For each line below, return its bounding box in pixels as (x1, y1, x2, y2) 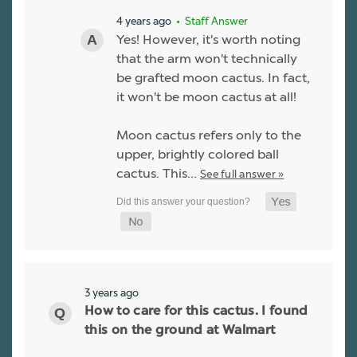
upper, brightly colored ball (116, 146, 279, 162)
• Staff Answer (174, 14, 248, 27)
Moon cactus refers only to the (116, 127, 301, 143)
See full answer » (200, 167, 284, 180)
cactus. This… (116, 165, 200, 181)
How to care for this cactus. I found (84, 304, 308, 318)
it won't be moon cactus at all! (116, 88, 296, 104)
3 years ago (84, 285, 139, 299)
